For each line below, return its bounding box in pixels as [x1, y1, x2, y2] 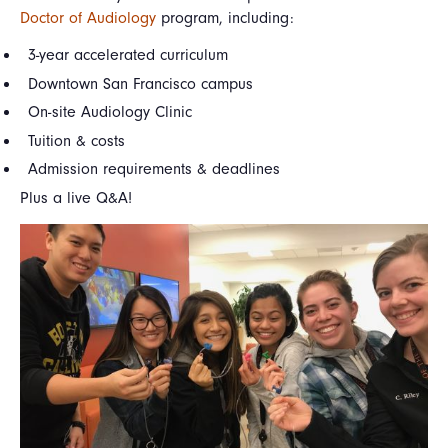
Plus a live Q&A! [20, 188, 132, 207]
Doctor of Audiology [20, 9, 156, 27]
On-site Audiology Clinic [28, 103, 198, 122]
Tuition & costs [28, 131, 126, 150]
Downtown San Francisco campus [28, 74, 254, 93]
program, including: [156, 9, 294, 27]
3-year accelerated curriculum [28, 46, 229, 64]
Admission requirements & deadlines [28, 160, 281, 179]
